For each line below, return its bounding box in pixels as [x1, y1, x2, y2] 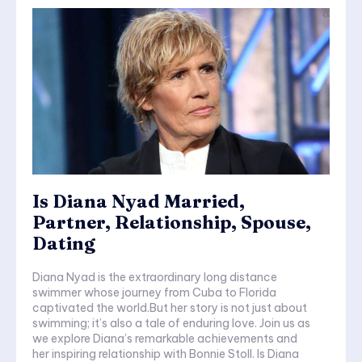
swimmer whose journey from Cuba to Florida [32, 285, 276, 301]
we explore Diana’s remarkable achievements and [32, 331, 297, 347]
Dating [32, 232, 95, 255]
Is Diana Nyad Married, [32, 190, 245, 213]
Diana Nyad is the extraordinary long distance [32, 270, 277, 285]
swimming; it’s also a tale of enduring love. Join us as [32, 316, 310, 331]
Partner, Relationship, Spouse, [32, 211, 311, 234]
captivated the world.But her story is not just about [32, 301, 307, 316]
